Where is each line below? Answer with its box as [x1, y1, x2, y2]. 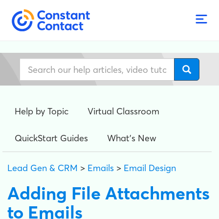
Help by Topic [15, 106, 68, 117]
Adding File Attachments [7, 182, 210, 204]
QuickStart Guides [15, 132, 88, 144]
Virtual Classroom [88, 106, 159, 117]
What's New [107, 132, 156, 144]
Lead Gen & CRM [7, 162, 78, 174]
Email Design [124, 162, 176, 174]
